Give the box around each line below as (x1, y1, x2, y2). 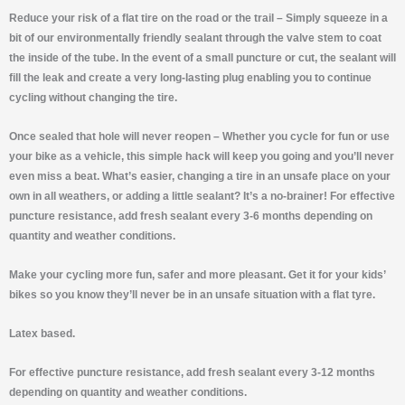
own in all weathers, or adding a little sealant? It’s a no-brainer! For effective (9, 189, 395, 202)
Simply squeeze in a (283, 11, 388, 24)
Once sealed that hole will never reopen (9, 129, 211, 143)
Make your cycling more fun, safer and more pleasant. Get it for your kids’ (9, 268, 385, 281)
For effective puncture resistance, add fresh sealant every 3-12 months (9, 365, 375, 379)
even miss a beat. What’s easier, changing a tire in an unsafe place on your (9, 169, 391, 183)
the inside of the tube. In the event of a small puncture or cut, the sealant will (9, 51, 396, 64)
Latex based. (9, 326, 75, 340)
